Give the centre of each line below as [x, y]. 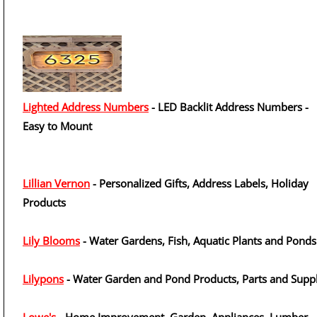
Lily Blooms [51, 241]
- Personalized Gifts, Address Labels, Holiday [199, 183]
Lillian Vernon [56, 183]
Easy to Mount [57, 126]
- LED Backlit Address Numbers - [229, 107]
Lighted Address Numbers [86, 107]
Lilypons [43, 279]
